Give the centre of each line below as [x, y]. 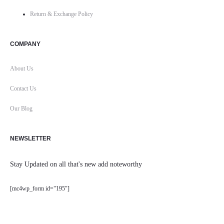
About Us [22, 68]
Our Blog [21, 108]
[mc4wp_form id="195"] [40, 188]
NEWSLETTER [30, 138]
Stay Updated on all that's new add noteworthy [76, 164]
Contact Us [23, 88]
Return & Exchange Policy [61, 14]
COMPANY [25, 44]
